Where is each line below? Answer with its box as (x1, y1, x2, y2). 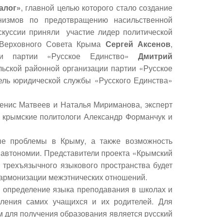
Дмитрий (138, 50, 172, 62)
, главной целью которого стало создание (20, 2, 173, 13)
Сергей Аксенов (105, 38, 171, 49)
